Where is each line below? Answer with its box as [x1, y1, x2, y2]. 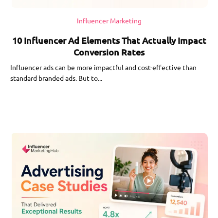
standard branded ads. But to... [10, 73, 103, 82]
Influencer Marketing [76, 16, 142, 25]
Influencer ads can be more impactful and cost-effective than [10, 62, 197, 72]
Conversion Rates [73, 46, 145, 57]
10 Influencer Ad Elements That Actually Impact [12, 34, 206, 46]
